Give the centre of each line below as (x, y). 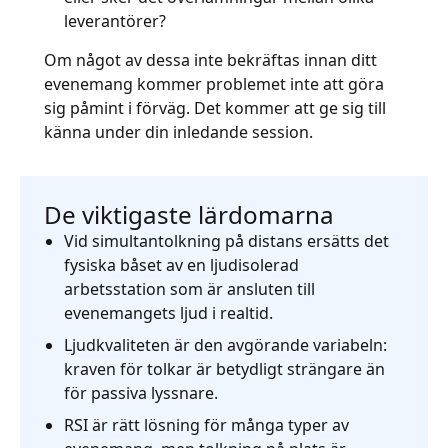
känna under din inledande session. (180, 132)
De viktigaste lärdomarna (189, 214)
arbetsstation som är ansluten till (189, 289)
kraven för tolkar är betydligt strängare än (224, 369)
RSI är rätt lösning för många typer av (206, 425)
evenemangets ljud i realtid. (168, 313)
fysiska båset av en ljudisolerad (181, 265)
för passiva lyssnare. (141, 393)
